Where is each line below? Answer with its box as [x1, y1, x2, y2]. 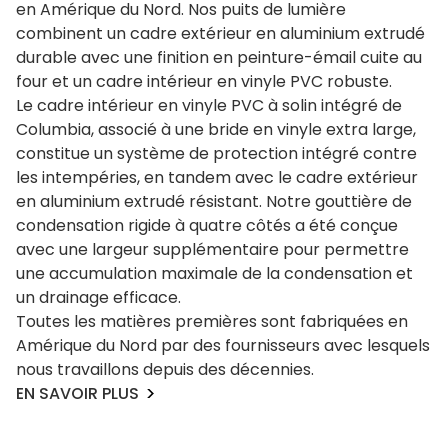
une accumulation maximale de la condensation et [16, 262, 413, 286]
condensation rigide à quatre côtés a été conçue [16, 214, 398, 238]
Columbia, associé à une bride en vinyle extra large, [16, 118, 416, 142]
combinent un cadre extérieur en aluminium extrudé [16, 22, 425, 46]
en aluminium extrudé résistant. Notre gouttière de [16, 190, 412, 214]
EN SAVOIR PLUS [16, 382, 139, 406]
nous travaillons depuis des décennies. [16, 358, 314, 382]
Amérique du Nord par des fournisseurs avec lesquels [16, 334, 430, 358]
